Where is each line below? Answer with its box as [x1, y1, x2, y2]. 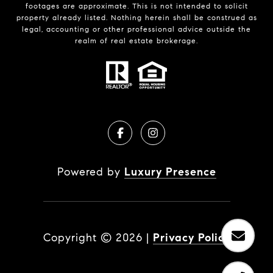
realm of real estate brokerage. [75, 35, 198, 45]
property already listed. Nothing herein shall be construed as [16, 12, 257, 22]
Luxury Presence [124, 165, 216, 179]
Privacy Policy [152, 231, 230, 245]
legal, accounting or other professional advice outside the [22, 24, 251, 34]
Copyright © [43, 231, 112, 245]
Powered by [57, 165, 124, 179]
